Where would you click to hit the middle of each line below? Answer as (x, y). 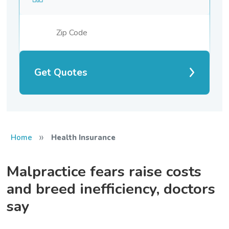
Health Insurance (83, 137)
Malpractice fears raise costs (104, 171)
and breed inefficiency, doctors (111, 189)
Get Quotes (61, 72)
